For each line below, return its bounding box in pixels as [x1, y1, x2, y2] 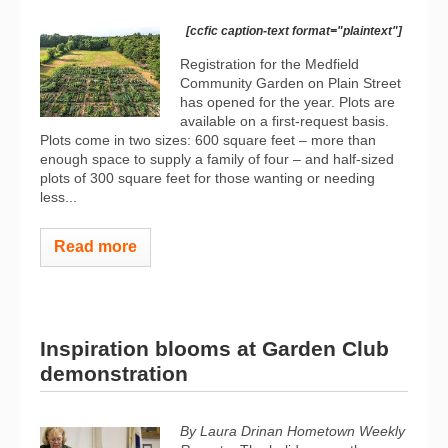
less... [40, 188, 77, 205]
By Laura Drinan [180, 423, 283, 439]
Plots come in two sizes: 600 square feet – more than [40, 131, 376, 148]
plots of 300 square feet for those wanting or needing [40, 169, 375, 186]
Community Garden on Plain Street [180, 74, 401, 91]
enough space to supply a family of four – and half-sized [40, 150, 394, 167]
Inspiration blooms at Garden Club [40, 337, 389, 360]
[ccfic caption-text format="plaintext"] [186, 23, 402, 38]
